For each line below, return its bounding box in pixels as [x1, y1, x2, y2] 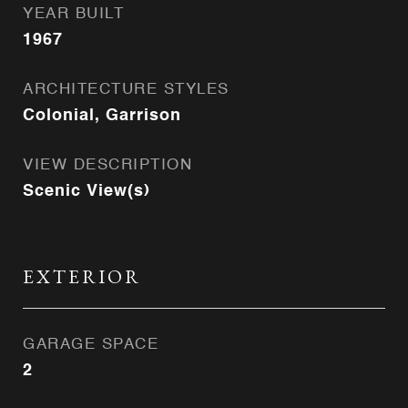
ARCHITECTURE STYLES [23, 82, 229, 97]
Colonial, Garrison [23, 107, 181, 124]
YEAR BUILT [23, 6, 124, 22]
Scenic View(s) [23, 183, 150, 199]
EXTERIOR [23, 264, 141, 289]
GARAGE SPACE [23, 337, 158, 352]
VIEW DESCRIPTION [23, 158, 192, 173]
